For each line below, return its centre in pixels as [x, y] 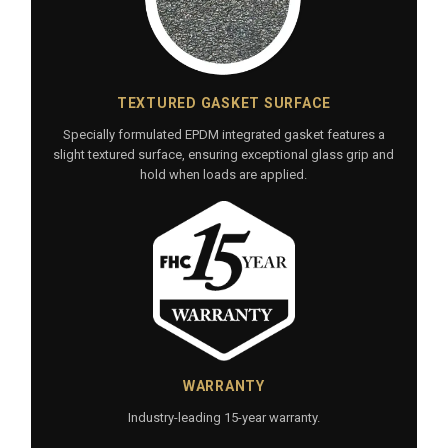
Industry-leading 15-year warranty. [223, 418]
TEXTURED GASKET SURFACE [224, 103]
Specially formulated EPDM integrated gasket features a [223, 135]
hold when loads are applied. [224, 175]
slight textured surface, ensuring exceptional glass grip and [224, 155]
